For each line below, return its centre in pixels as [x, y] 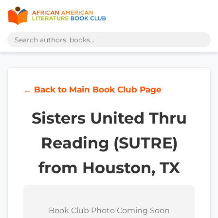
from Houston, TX [109, 168]
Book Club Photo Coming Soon [109, 210]
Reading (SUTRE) [109, 143]
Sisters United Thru [109, 118]
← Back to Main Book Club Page [92, 90]
